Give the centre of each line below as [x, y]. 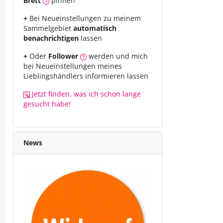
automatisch [95, 28]
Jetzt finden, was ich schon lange [85, 94]
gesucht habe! [47, 104]
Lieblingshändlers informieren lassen [86, 76]
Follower [63, 56]
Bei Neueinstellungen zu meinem [84, 18]
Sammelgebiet [48, 28]
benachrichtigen [51, 38]
